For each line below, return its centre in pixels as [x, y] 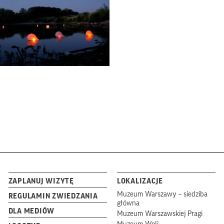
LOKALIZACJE [140, 181]
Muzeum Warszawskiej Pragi [159, 213]
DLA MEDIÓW [31, 211]
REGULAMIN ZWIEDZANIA [53, 196]
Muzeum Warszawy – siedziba [162, 194]
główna [128, 203]
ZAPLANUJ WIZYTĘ [41, 181]
